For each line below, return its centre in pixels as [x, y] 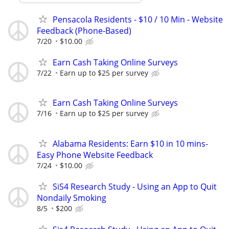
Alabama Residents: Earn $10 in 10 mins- [130, 143]
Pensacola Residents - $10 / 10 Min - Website [138, 19]
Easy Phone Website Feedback [95, 155]
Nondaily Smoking [74, 198]
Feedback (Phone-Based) [84, 31]
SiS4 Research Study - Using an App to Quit [135, 186]
